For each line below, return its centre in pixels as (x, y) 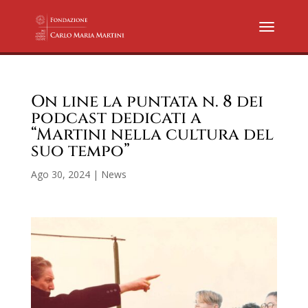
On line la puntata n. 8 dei (147, 102)
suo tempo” (80, 151)
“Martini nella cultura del (152, 135)
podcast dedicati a (116, 118)
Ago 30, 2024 (60, 174)
